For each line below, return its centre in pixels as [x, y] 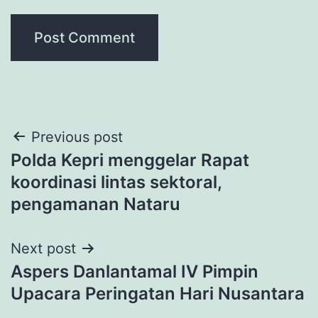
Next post [43, 248]
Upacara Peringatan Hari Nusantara [158, 293]
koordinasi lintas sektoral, [116, 182]
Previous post [77, 137]
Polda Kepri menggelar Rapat [130, 160]
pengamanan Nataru [95, 204]
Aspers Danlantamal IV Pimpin [135, 271]
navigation [72, 173]
